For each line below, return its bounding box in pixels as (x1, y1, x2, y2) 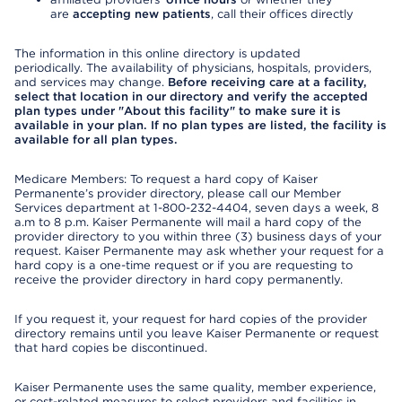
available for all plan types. (14, 133, 178, 146)
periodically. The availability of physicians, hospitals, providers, (14, 61, 371, 74)
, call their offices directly (211, 7, 354, 21)
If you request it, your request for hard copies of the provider (14, 312, 367, 326)
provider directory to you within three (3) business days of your (14, 230, 381, 243)
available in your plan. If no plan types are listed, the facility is (14, 118, 387, 132)
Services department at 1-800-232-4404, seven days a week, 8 (14, 201, 379, 214)
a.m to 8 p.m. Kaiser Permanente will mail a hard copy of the (14, 215, 362, 229)
